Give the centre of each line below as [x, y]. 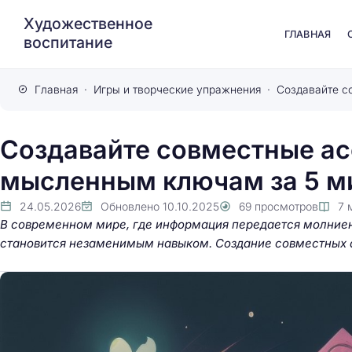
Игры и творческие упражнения [177, 90]
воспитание [68, 42]
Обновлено [130, 206]
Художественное [88, 23]
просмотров [286, 206]
